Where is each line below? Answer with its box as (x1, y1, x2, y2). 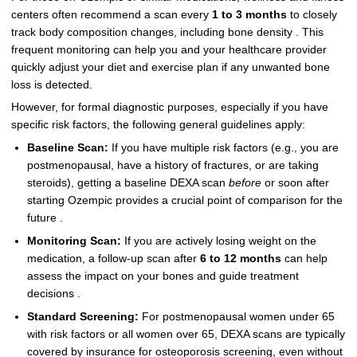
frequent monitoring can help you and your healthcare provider (10, 43, 327, 56)
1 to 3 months (211, 8, 287, 21)
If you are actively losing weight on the (120, 235, 316, 248)
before (228, 177, 261, 190)
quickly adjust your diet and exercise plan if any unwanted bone (10, 61, 330, 73)
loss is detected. (10, 78, 92, 91)
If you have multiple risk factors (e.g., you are (108, 142, 339, 155)
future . (26, 212, 63, 225)
